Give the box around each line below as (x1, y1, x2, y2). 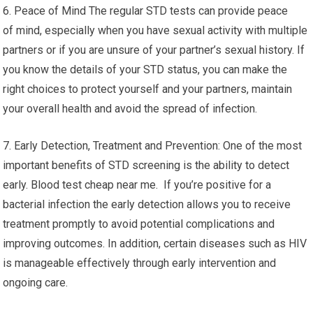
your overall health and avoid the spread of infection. (3, 102, 258, 115)
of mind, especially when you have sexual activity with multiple (3, 24, 308, 37)
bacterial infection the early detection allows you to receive (3, 198, 291, 211)
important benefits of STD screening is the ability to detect (3, 159, 290, 172)
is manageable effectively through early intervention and (3, 256, 277, 270)
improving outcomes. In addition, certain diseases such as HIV (3, 237, 307, 250)
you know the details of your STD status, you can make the (3, 63, 288, 76)
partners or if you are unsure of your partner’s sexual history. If (3, 43, 305, 57)
